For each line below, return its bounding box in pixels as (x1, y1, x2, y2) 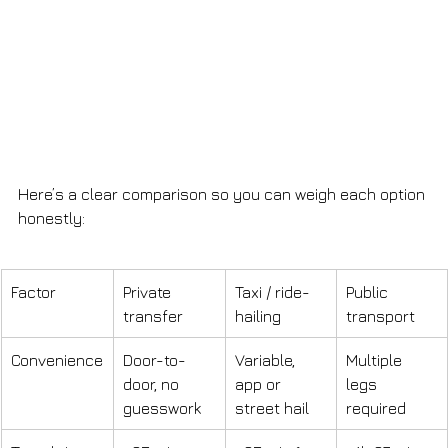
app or (235, 374, 285, 393)
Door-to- (123, 350, 186, 369)
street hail (235, 398, 309, 417)
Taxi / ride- (235, 282, 310, 301)
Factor (11, 282, 56, 301)
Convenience (11, 350, 103, 369)
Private (123, 282, 175, 301)
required (346, 398, 406, 417)
